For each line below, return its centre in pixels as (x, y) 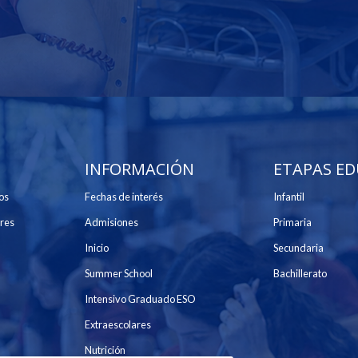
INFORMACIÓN (139, 169)
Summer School (119, 274)
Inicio (97, 248)
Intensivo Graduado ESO (140, 299)
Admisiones (111, 223)
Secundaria (298, 248)
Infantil (289, 197)
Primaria (292, 223)
